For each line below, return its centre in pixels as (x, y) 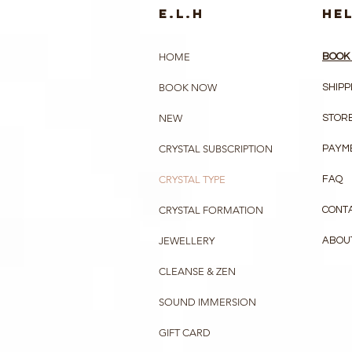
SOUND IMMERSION (207, 302)
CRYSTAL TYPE (192, 179)
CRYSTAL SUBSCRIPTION (216, 148)
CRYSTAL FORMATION (211, 210)
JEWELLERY (187, 240)
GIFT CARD (185, 332)
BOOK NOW (188, 87)
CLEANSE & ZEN (197, 271)
